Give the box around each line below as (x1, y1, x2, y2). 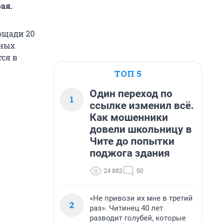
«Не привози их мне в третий (90, 194, 193, 203)
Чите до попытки (90, 135, 174, 147)
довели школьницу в (90, 123, 192, 135)
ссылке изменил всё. (90, 100, 194, 111)
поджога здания (90, 147, 170, 159)
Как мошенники (90, 111, 168, 123)
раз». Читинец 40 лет (90, 204, 163, 213)
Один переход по (90, 88, 172, 100)
